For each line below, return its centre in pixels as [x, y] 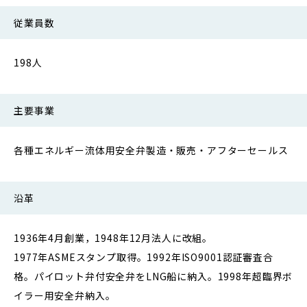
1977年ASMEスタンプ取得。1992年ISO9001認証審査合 [144, 257]
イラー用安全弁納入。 [65, 295]
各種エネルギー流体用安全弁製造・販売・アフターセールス [151, 150]
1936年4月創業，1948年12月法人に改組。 [113, 237]
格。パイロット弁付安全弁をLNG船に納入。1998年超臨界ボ [153, 276]
